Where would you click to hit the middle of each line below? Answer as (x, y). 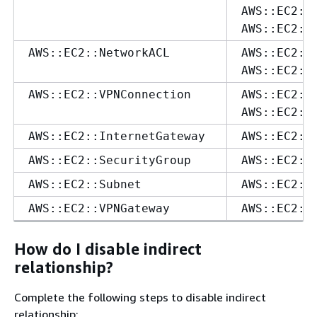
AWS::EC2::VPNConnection (110, 94)
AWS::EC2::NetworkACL (99, 52)
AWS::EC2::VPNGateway (99, 208)
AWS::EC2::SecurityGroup (110, 160)
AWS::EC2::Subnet (85, 184)
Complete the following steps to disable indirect (140, 297)
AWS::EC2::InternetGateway (117, 136)
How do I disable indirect (108, 249)
